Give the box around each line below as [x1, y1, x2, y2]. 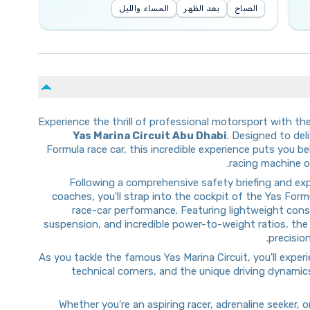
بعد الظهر [184, 3, 219, 13]
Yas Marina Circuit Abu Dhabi [73, 129, 227, 142]
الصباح [234, 3, 258, 13]
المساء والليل [119, 3, 170, 13]
